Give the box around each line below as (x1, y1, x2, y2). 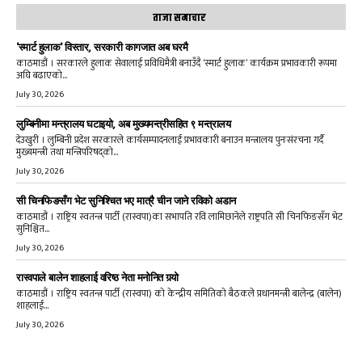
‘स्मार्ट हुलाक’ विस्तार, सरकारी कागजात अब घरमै (16, 40, 187, 53)
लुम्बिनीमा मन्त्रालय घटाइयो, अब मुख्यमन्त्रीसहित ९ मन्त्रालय (16, 117, 230, 130)
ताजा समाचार (152, 9, 206, 26)
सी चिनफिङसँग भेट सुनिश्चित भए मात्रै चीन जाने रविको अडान (16, 194, 236, 207)
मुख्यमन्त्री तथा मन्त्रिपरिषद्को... (16, 143, 118, 160)
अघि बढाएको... (16, 66, 67, 83)
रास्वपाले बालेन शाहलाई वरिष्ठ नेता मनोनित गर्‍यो (16, 271, 179, 284)
